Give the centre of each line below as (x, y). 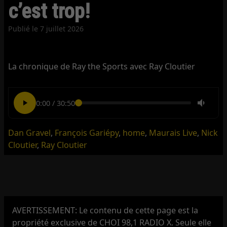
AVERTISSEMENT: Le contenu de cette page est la (105, 210)
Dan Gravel (30, 133)
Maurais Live (173, 133)
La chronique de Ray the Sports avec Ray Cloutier (102, 66)
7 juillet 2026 (62, 28)
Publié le (24, 28)
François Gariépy (87, 133)
